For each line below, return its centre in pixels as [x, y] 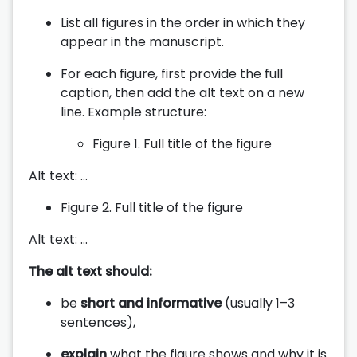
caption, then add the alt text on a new [182, 92]
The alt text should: [90, 271]
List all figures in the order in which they [183, 22]
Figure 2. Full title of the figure [152, 207]
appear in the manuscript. [142, 41]
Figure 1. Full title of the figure [182, 143]
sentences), [98, 322]
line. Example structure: [133, 112]
